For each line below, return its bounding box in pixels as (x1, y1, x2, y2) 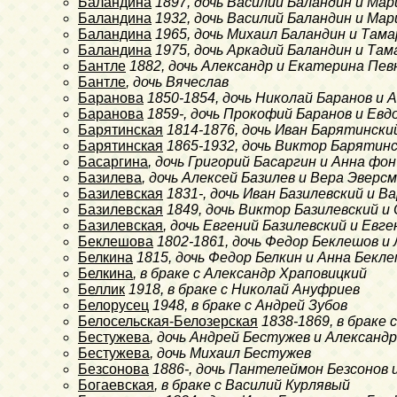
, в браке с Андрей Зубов (184, 297, 347, 313)
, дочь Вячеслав (126, 74, 229, 90)
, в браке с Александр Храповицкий (133, 265, 367, 281)
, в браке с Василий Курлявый (154, 377, 350, 393)
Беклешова (78, 233, 153, 249)
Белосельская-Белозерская (78, 313, 258, 329)
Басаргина (78, 153, 148, 169)
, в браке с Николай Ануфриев (160, 281, 360, 297)
